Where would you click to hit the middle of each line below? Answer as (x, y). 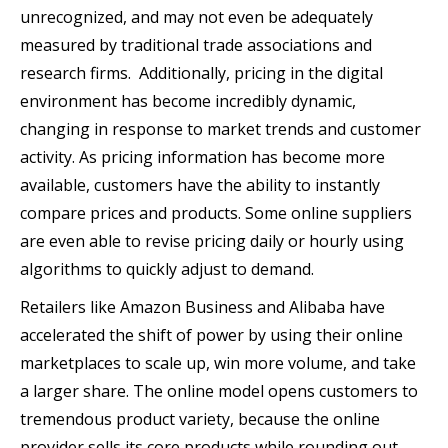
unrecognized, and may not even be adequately (196, 16)
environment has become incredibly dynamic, (188, 100)
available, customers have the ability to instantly (200, 184)
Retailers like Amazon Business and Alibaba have (202, 306)
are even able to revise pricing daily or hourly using (212, 240)
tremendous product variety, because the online (200, 418)
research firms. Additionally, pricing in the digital (201, 72)
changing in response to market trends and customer (220, 128)
